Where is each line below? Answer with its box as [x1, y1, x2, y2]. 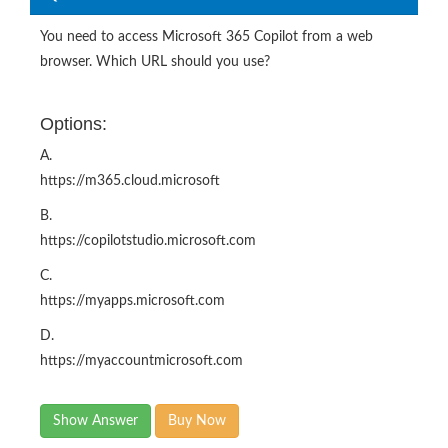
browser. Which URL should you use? [40, 55, 270, 70]
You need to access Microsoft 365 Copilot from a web [40, 30, 373, 45]
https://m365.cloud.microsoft [40, 174, 220, 189]
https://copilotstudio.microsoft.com [40, 234, 256, 249]
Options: [40, 114, 107, 135]
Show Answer [53, 414, 138, 429]
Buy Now [168, 414, 226, 429]
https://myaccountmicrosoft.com [40, 354, 243, 369]
